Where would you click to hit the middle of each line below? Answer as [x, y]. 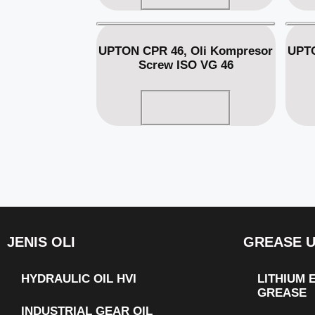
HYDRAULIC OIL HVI [79, 279]
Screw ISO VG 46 [186, 65]
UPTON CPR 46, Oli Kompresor [186, 51]
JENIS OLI [41, 242]
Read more [186, 108]
